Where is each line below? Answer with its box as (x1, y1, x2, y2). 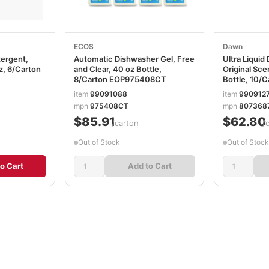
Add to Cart (128, 161, 172, 171)
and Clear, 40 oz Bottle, (74, 64, 162, 74)
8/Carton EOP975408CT (74, 74, 167, 84)
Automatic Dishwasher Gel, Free (74, 53, 195, 64)
